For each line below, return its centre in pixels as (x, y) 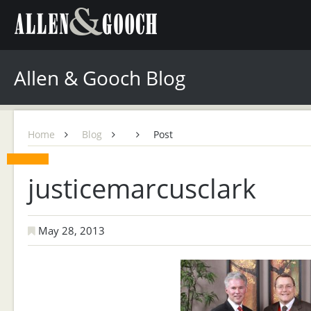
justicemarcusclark (142, 188)
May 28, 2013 (70, 230)
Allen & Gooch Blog (100, 78)
